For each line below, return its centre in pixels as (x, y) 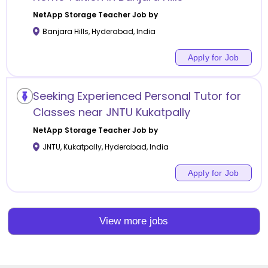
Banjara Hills (65, 31)
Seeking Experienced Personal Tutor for (137, 96)
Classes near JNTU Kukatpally (111, 112)
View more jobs (134, 221)
